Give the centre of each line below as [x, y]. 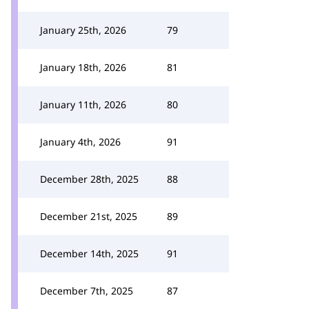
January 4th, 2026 [80, 142]
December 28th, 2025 [89, 179]
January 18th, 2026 [83, 67]
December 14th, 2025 [89, 253]
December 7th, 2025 [87, 291]
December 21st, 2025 [89, 216]
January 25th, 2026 [83, 30]
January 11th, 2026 [83, 104]
